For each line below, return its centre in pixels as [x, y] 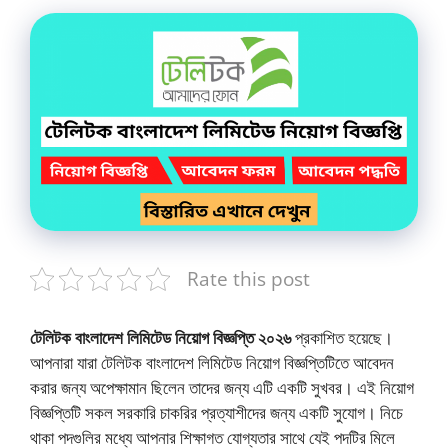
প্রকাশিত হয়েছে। [342, 338]
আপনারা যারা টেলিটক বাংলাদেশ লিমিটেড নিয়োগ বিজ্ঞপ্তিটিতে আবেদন [212, 363]
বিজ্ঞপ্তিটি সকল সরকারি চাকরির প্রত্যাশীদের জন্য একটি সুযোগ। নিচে [216, 413]
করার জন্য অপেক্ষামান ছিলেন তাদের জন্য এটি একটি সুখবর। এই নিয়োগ [222, 388]
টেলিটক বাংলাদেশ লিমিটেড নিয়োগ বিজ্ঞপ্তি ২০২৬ [160, 338]
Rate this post [248, 279]
